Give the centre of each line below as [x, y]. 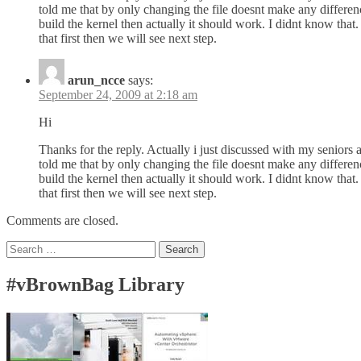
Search [23, 247]
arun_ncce [96, 81]
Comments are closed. [62, 221]
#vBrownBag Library [95, 284]
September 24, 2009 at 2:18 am [118, 95]
